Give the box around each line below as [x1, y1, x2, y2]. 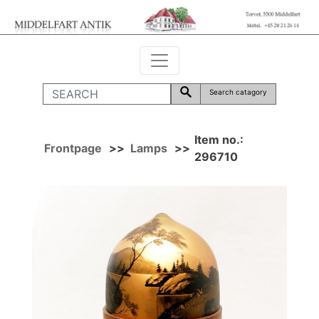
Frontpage [44, 140, 102, 155]
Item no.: [194, 132, 244, 147]
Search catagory [209, 87, 267, 96]
